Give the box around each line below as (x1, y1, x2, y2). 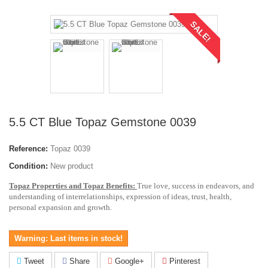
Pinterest (167, 256, 200, 266)
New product (50, 161, 93, 170)
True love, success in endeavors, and (137, 181, 254, 190)
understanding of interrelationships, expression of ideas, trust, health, (9, 191, 232, 201)
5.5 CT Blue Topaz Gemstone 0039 (9, 115, 196, 129)
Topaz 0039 (50, 144, 90, 153)
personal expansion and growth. (9, 202, 112, 212)
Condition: (9, 161, 48, 170)
